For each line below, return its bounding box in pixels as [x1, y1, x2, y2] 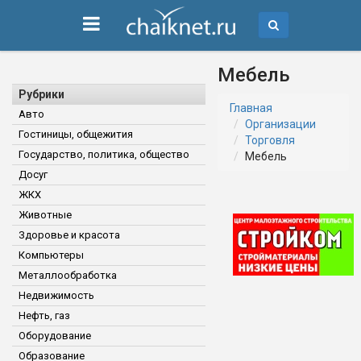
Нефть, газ [19, 309, 70, 322]
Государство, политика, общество [19, 148, 189, 160]
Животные [19, 209, 72, 221]
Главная [230, 102, 272, 114]
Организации [245, 118, 316, 131]
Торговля [245, 134, 295, 147]
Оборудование [19, 330, 91, 342]
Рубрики [19, 88, 64, 101]
